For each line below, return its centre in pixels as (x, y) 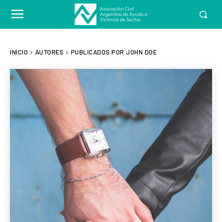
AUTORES (49, 52)
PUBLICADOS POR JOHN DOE (113, 52)
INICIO (19, 52)
